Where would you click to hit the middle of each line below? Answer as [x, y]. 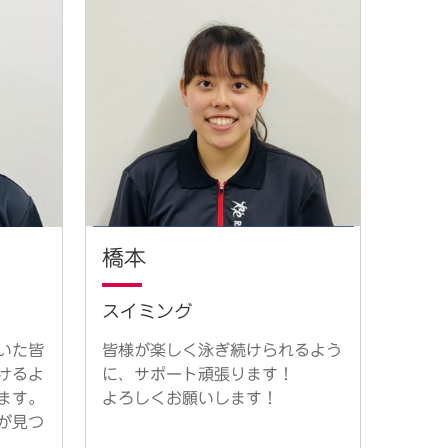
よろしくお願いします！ [190, 398]
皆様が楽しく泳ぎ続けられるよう [222, 350]
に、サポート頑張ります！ [198, 374]
